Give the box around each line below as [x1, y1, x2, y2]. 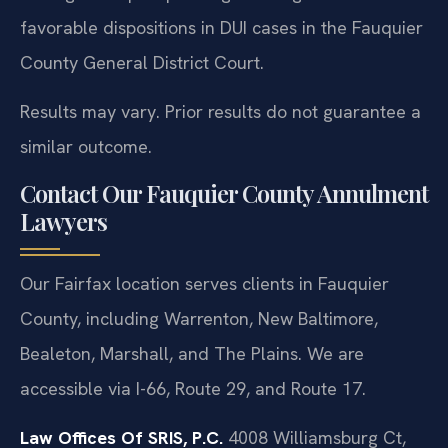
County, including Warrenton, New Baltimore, [20, 306, 378, 330]
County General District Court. [20, 51, 264, 75]
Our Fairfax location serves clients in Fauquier [20, 271, 389, 295]
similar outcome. [20, 135, 152, 159]
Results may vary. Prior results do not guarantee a [20, 100, 421, 124]
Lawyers [20, 204, 107, 237]
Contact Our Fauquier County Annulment [20, 176, 428, 209]
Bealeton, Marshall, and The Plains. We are [20, 341, 364, 365]
